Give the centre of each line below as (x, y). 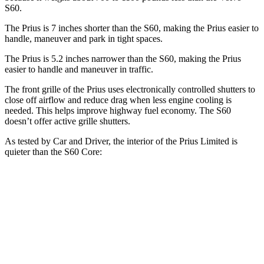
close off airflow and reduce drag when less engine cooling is (118, 100)
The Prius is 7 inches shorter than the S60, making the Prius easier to (132, 28)
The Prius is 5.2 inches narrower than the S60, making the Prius (123, 58)
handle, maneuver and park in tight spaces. (84, 38)
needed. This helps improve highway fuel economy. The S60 (118, 110)
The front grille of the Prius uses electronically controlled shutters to (130, 89)
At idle (90, 216)
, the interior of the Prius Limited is (173, 141)
